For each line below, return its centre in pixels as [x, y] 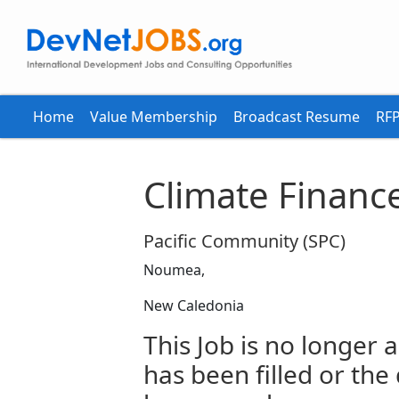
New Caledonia [193, 305]
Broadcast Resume [297, 117]
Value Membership [154, 117]
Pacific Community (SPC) [244, 241]
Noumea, [174, 270]
